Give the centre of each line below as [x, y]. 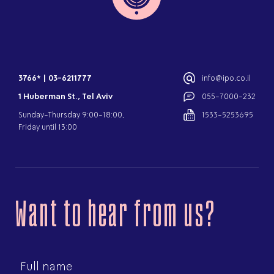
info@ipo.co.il [226, 78]
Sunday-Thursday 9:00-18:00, [72, 115]
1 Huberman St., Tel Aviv [65, 97]
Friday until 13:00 [48, 127]
